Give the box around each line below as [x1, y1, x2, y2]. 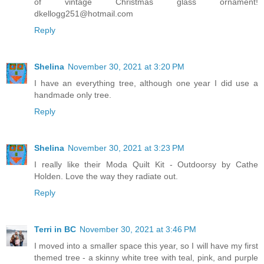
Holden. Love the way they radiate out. [34, 171, 178, 181]
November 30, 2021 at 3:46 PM [80, 225, 196, 235]
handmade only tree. [34, 90, 111, 100]
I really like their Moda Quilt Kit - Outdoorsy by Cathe [34, 160, 258, 170]
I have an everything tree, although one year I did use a [34, 78, 258, 88]
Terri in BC [34, 225, 76, 235]
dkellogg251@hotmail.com [34, 9, 133, 19]
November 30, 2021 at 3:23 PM [68, 143, 184, 153]
